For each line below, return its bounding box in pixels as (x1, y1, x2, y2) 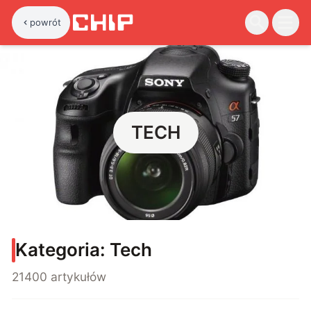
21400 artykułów (12, 269, 107, 285)
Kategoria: (15, 239, 110, 261)
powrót (30, 16, 62, 28)
